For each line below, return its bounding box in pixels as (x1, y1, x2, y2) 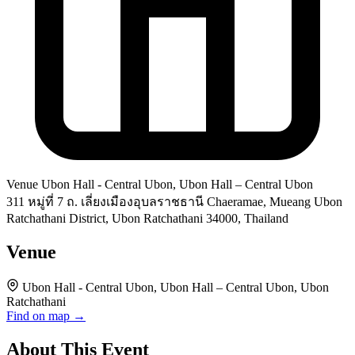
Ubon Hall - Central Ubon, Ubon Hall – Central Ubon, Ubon (22, 281, 329, 295)
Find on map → (6, 309, 86, 323)
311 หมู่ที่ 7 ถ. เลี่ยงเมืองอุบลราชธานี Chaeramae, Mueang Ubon (6, 195, 342, 209)
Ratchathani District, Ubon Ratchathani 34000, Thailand (6, 212, 288, 226)
